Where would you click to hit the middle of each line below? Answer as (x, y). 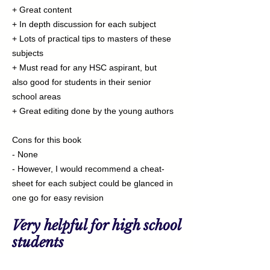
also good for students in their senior (82, 82)
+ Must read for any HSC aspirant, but (84, 68)
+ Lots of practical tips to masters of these (92, 39)
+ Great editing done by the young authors (93, 111)
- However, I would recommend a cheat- (88, 169)
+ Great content (42, 10)
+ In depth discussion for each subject (84, 24)
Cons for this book (47, 140)
